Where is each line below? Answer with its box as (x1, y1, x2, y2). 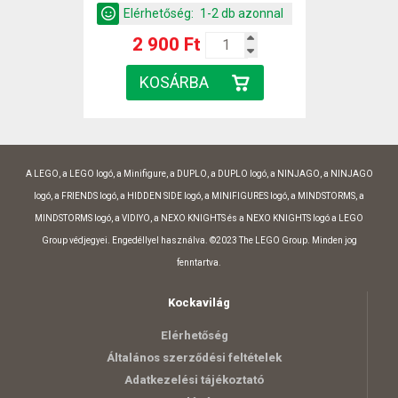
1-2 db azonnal (200, 5, 283, 20)
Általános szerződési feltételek (107, 350, 282, 364)
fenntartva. (177, 257, 221, 267)
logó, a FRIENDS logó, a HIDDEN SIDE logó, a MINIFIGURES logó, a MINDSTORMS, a (34, 190, 364, 201)
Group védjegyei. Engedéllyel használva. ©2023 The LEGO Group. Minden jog (41, 235, 357, 245)
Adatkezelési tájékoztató (124, 372, 264, 386)
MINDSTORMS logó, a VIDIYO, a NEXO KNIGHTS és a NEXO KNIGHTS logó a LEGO (35, 212, 363, 223)
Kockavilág (167, 295, 230, 309)
